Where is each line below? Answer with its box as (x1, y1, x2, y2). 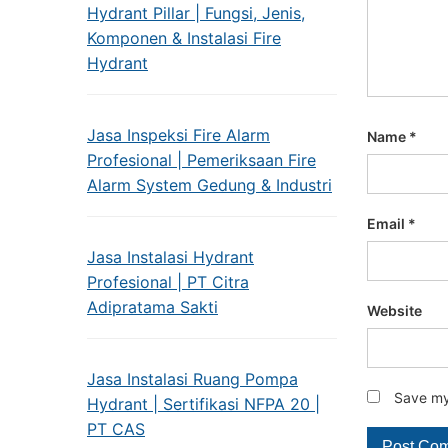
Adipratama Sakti (87, 297, 218, 317)
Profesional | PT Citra (87, 272, 249, 292)
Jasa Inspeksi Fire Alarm (87, 125, 270, 145)
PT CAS (87, 419, 145, 439)
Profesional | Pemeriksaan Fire (87, 150, 316, 170)
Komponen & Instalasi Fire (87, 28, 281, 48)
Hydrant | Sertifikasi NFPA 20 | (87, 394, 320, 414)
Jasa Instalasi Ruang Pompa (87, 369, 298, 389)
